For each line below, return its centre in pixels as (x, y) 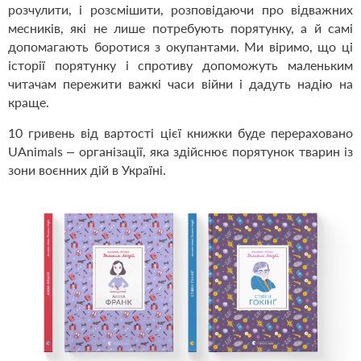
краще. (29, 102)
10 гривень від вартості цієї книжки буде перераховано (180, 133)
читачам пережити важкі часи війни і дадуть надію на (180, 84)
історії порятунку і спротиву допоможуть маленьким (180, 65)
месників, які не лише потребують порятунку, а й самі (180, 28)
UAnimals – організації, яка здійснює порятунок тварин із (180, 151)
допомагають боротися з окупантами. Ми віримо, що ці (180, 47)
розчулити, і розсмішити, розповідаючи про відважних (180, 10)
